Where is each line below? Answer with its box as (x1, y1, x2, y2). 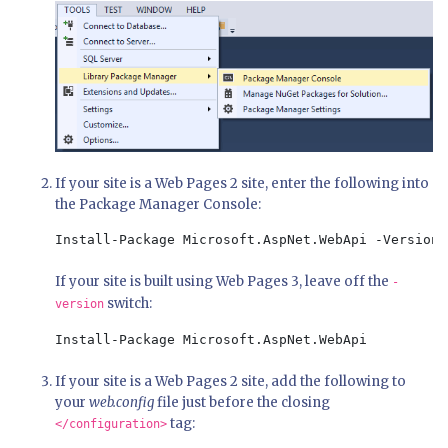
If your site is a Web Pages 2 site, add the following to (55, 373, 406, 391)
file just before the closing (154, 394, 330, 412)
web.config (89, 394, 154, 412)
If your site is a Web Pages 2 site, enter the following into (55, 175, 429, 193)
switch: (104, 295, 152, 313)
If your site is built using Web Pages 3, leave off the (55, 273, 392, 291)
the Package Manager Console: (55, 196, 261, 214)
